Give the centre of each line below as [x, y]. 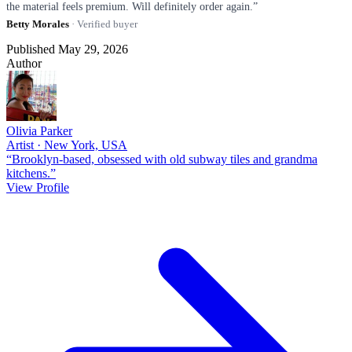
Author [24, 63]
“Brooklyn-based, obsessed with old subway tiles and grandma [162, 159]
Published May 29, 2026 [67, 49]
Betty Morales [38, 24]
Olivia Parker [39, 130]
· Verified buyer [103, 24]
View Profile [38, 187]
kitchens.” [31, 173]
